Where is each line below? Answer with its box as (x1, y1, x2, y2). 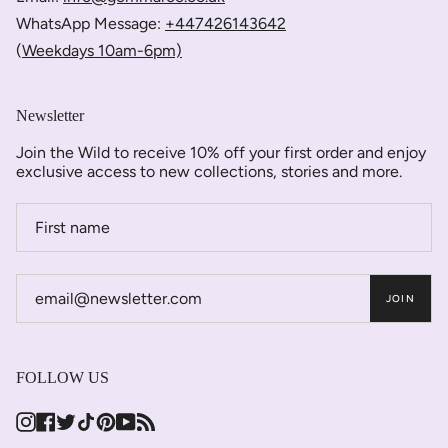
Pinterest (115, 411, 172, 428)
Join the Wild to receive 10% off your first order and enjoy (16, 143, 426, 162)
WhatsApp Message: (16, 14, 165, 33)
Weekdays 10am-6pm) (22, 41, 182, 60)
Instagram (35, 411, 98, 428)
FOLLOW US (16, 369, 109, 386)
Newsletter (16, 107, 84, 124)
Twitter (75, 411, 120, 428)
